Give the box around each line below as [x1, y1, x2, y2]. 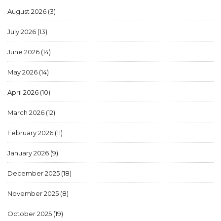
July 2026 [7, 28, 37, 36]
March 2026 [7, 109, 46, 117]
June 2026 [7, 48, 41, 56]
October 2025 [7, 210, 53, 218]
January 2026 [7, 149, 50, 157]
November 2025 [7, 189, 60, 198]
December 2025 [7, 169, 61, 178]
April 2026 [7, 88, 40, 97]
